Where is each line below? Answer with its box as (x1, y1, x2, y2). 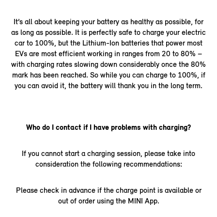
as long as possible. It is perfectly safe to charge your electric (11, 27, 206, 37)
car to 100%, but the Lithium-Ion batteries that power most (15, 38, 202, 47)
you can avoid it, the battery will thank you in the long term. (15, 80, 202, 90)
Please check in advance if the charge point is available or (15, 185, 201, 195)
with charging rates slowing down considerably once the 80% (11, 59, 206, 69)
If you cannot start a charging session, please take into (22, 148, 195, 158)
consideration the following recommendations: (35, 159, 182, 169)
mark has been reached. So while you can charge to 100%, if (12, 70, 205, 79)
